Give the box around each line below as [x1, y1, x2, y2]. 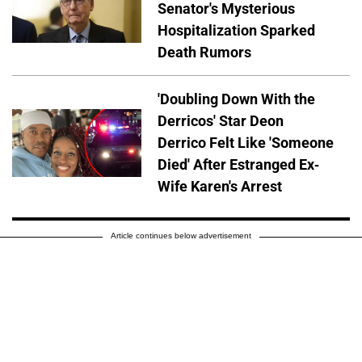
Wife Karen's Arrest [158, 178, 282, 196]
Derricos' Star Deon [158, 112, 284, 130]
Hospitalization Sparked [158, 22, 315, 40]
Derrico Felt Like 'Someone [158, 134, 334, 152]
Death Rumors [158, 44, 251, 61]
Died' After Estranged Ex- [158, 156, 319, 174]
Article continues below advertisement [111, 231, 251, 241]
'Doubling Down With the [158, 90, 315, 108]
